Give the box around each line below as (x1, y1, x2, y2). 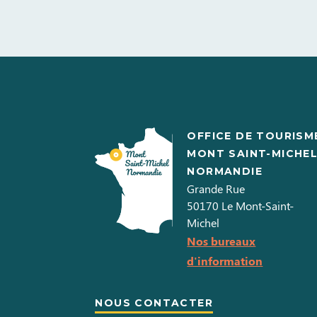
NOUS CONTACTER (95, 296, 213, 310)
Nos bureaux (187, 234, 256, 249)
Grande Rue (187, 181, 246, 197)
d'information (187, 253, 263, 269)
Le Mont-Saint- (221, 198, 294, 214)
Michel (187, 215, 220, 231)
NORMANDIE (187, 165, 263, 178)
